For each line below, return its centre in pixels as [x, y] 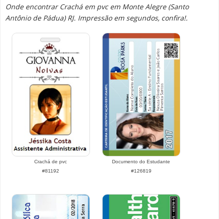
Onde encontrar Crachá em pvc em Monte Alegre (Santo [97, 7]
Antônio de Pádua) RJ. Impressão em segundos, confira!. [97, 18]
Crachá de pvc [51, 162]
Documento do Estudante [141, 162]
